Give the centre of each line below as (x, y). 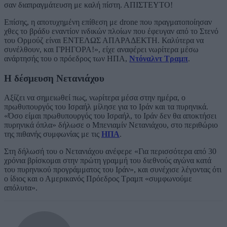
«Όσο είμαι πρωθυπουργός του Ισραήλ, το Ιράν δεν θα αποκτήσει (110, 116)
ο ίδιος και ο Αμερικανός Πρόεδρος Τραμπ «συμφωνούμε (98, 179)
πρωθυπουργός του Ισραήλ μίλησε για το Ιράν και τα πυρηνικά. (106, 107)
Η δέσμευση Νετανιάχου (54, 78)
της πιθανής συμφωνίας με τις (53, 134)
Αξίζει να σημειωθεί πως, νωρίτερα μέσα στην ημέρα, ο (95, 98)
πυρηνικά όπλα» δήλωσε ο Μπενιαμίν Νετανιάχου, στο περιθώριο (111, 125)
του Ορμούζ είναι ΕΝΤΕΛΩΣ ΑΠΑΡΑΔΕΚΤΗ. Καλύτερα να (104, 40)
